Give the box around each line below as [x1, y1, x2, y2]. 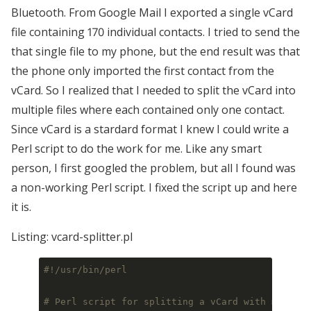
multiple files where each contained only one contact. [11, 102, 285, 118]
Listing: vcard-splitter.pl [11, 228, 133, 244]
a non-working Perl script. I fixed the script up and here [11, 180, 297, 196]
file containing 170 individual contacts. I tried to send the [11, 24, 300, 40]
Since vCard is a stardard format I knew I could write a [11, 121, 289, 137]
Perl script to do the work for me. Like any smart [11, 141, 262, 157]
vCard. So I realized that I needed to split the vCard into [11, 83, 296, 99]
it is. [11, 199, 31, 215]
